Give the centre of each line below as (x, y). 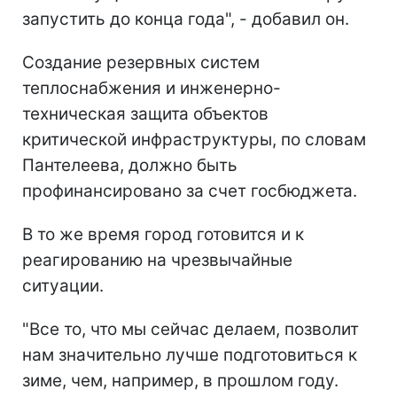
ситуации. (63, 285)
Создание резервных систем (141, 62)
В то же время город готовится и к (163, 234)
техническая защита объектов (145, 113)
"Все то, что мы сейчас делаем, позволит (191, 329)
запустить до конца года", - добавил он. (186, 19)
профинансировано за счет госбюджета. (190, 191)
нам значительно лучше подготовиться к (190, 354)
